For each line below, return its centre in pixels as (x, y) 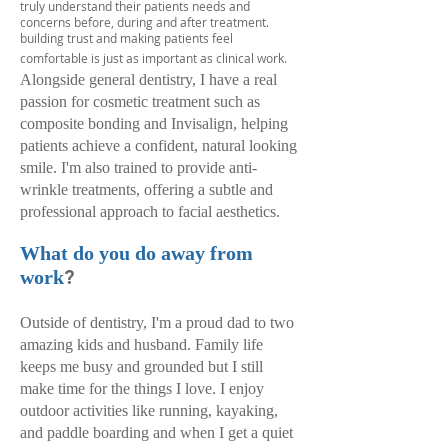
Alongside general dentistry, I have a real (148, 79)
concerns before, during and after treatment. (144, 22)
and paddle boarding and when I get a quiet (156, 432)
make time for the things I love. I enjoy (142, 388)
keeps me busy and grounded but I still (141, 366)
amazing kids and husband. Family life (141, 344)
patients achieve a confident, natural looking (158, 145)
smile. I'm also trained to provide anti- (138, 167)
